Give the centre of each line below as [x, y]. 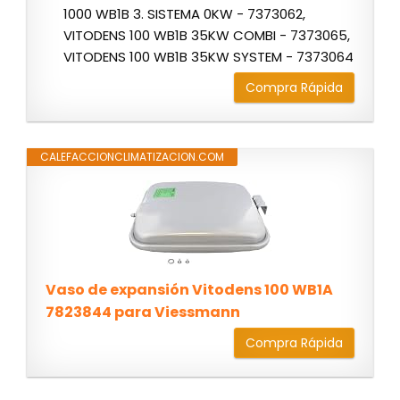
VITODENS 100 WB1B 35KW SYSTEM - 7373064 [208, 57]
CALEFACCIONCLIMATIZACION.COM [132, 157]
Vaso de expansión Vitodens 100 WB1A [189, 290]
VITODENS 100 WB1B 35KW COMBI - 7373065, [207, 36]
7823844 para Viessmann [143, 312]
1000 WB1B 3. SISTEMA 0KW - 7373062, [184, 14]
